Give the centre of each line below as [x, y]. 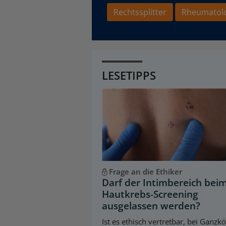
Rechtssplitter [140, 12]
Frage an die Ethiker [145, 171]
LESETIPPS [129, 75]
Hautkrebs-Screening [150, 194]
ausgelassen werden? [151, 206]
